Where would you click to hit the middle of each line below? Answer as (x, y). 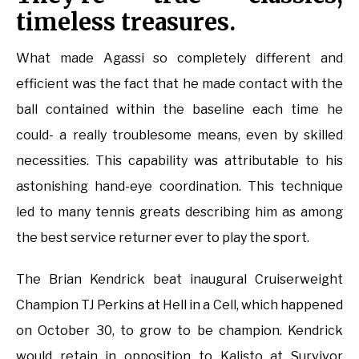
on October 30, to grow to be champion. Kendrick (179, 331)
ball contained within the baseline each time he (179, 110)
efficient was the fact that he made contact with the (179, 84)
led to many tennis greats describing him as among (179, 212)
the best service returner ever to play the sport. (163, 238)
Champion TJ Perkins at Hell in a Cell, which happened (179, 305)
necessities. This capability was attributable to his (179, 161)
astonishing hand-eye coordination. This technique (179, 187)
